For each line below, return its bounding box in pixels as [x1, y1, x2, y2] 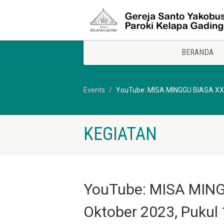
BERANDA [181, 47, 213, 57]
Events [83, 86, 105, 94]
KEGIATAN [83, 123, 157, 144]
